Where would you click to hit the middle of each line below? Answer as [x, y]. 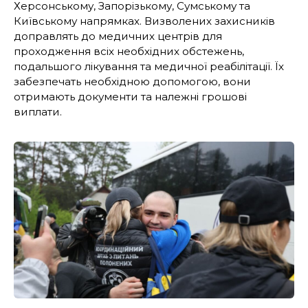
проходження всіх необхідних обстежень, [129, 51]
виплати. [38, 111]
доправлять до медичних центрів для [118, 36]
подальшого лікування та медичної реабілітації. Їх [149, 66]
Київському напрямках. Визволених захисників [144, 21]
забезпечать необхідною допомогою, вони [132, 81]
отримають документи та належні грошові [130, 96]
